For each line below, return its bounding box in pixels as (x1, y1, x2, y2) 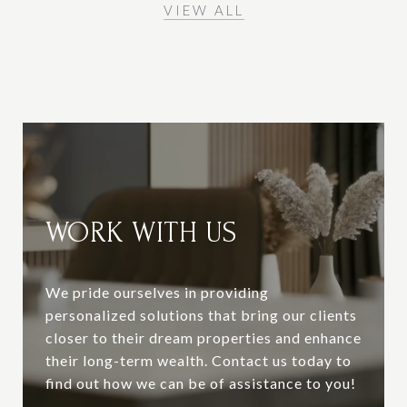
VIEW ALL (163, 2, 244, 19)
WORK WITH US (45, 217, 237, 250)
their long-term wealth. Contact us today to (45, 352, 352, 370)
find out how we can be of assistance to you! (45, 374, 356, 392)
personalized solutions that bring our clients (45, 306, 357, 324)
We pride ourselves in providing (45, 283, 269, 302)
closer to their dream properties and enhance (45, 329, 362, 347)
